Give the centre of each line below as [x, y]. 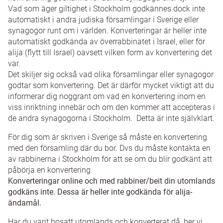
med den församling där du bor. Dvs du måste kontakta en [109, 148]
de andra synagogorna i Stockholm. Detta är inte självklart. [111, 118]
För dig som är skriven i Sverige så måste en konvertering [108, 137]
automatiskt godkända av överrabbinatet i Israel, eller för [107, 42]
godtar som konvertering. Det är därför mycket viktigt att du [111, 86]
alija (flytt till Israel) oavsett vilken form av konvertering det [110, 53]
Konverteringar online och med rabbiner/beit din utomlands [111, 181]
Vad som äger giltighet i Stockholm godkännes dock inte [107, 9]
